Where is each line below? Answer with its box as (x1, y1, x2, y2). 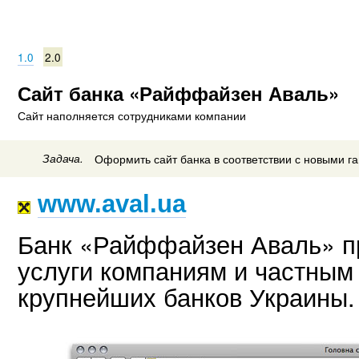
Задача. (42, 150, 84, 166)
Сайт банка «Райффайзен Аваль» (18, 79, 339, 107)
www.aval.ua (38, 189, 186, 217)
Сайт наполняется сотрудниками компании (18, 107, 246, 124)
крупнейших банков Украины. (18, 278, 355, 314)
